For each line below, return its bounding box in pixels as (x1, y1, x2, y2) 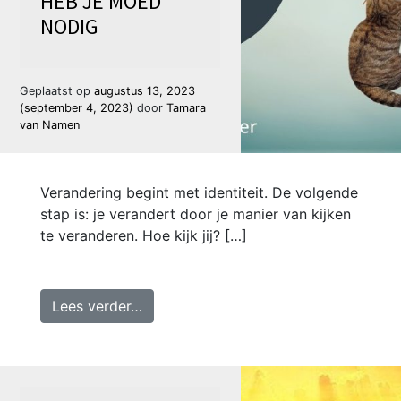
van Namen (20, 117, 81, 132)
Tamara (166, 100, 207, 115)
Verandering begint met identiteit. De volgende (39, 183, 358, 202)
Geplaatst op (20, 83, 95, 98)
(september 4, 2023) (20, 100, 138, 115)
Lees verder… (51, 297, 142, 316)
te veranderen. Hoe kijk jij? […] (39, 226, 247, 245)
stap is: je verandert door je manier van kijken (39, 205, 351, 224)
